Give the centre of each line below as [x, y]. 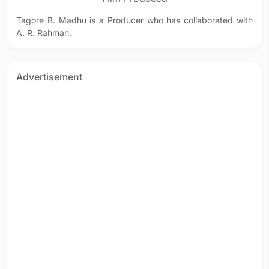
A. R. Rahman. [44, 33]
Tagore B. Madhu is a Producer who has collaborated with [134, 20]
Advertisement [49, 77]
